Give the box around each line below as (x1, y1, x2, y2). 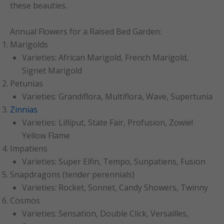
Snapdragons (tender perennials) (10, 168, 134, 180)
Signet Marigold (22, 64, 82, 76)
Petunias (10, 77, 43, 89)
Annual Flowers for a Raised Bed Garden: (10, 25, 161, 37)
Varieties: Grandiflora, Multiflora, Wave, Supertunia (22, 90, 212, 102)
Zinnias (10, 103, 37, 115)
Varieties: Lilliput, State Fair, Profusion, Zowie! (22, 116, 193, 128)
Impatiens (10, 142, 47, 154)
